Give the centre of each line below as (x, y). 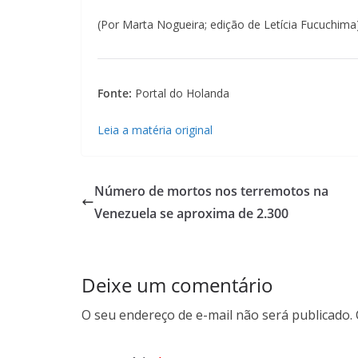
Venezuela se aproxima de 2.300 (191, 213)
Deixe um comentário (177, 285)
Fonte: (115, 93)
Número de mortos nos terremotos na (211, 191)
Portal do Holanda (181, 93)
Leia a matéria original (155, 130)
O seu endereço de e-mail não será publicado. (217, 315)
